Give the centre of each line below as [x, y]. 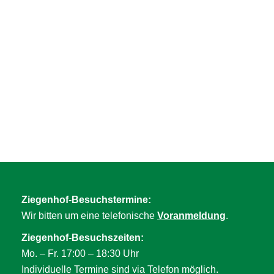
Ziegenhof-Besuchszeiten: [83, 237]
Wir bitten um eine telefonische [89, 215]
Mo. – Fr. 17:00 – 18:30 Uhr [80, 253]
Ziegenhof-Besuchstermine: [86, 199]
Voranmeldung [191, 215]
